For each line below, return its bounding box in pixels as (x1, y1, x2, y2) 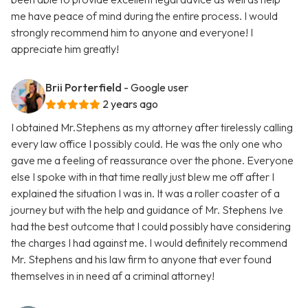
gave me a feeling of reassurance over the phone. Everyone (11, 153, 294, 168)
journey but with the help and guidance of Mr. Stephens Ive (11, 203, 283, 217)
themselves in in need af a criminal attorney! (11, 269, 214, 283)
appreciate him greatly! (11, 42, 119, 56)
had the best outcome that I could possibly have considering (11, 219, 291, 234)
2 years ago (102, 97, 158, 111)
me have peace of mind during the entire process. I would (11, 9, 278, 23)
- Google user (124, 80, 188, 95)
